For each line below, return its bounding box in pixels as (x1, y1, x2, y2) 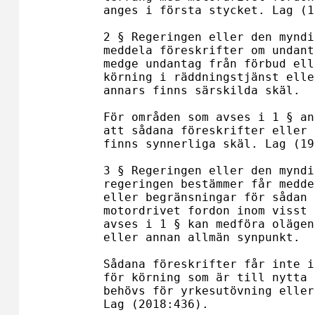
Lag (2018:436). (103, 297, 209, 311)
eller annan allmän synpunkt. (103, 231, 300, 244)
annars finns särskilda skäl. (103, 84, 300, 97)
